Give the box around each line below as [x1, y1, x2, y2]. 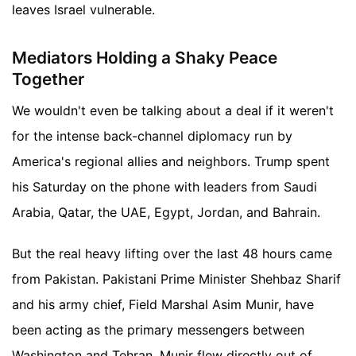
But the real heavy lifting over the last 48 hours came [12, 246, 332, 262]
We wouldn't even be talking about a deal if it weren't [12, 103, 334, 119]
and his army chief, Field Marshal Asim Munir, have [12, 296, 314, 313]
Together [12, 68, 84, 89]
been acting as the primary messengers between [12, 322, 304, 339]
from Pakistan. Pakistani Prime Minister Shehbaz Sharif [12, 271, 341, 288]
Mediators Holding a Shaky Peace [12, 47, 277, 68]
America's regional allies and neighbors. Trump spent [12, 153, 330, 170]
